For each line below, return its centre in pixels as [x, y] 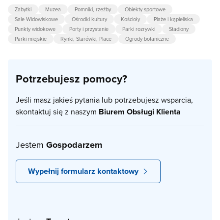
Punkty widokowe [35, 29]
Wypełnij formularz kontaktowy [83, 171]
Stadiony [179, 29]
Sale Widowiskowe [36, 19]
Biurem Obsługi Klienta [140, 112]
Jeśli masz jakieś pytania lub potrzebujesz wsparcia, [104, 100]
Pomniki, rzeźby [93, 10]
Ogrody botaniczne [147, 39]
